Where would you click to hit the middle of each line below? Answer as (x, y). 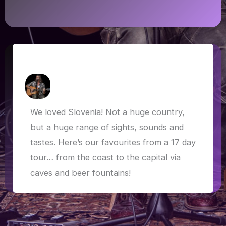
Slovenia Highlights (70, 62)
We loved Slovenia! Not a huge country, (107, 112)
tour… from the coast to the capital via (105, 158)
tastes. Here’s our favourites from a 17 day (113, 143)
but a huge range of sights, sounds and (107, 127)
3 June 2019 (112, 86)
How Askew (72, 86)
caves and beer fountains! (80, 173)
